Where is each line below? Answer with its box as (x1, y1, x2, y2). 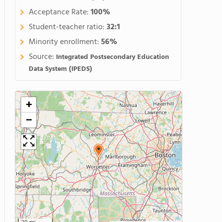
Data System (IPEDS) (29, 63, 92, 75)
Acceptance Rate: (29, 6, 91, 19)
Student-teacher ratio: (29, 21, 107, 34)
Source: (29, 51, 56, 63)
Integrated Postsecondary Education (56, 52, 169, 63)
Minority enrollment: (29, 36, 101, 49)
